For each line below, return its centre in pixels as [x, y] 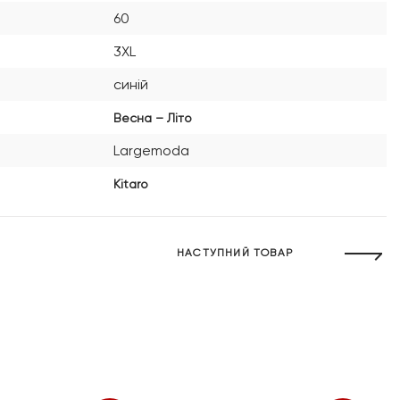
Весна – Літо [153, 117]
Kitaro [131, 183]
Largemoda [151, 150]
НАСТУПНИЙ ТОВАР [235, 253]
